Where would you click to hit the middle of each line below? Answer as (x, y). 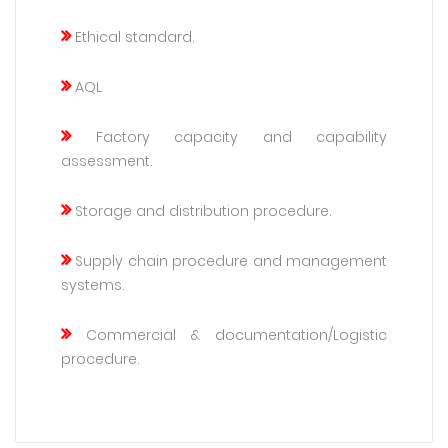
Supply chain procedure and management (229, 261)
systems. (93, 285)
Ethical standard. (133, 37)
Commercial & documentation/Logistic (229, 335)
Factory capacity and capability (229, 137)
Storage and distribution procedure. (201, 211)
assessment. (107, 161)
